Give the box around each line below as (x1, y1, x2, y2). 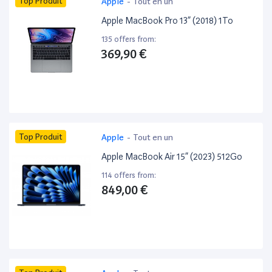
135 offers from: (101, 35, 157, 44)
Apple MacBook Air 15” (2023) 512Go (101, 151, 243, 163)
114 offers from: (101, 171, 157, 180)
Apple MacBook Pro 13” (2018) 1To (101, 15, 234, 27)
